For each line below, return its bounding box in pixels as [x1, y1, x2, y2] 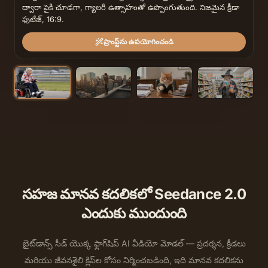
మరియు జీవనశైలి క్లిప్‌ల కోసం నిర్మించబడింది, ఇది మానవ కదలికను [25, 254, 243, 265]
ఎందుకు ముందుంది [81, 204, 187, 222]
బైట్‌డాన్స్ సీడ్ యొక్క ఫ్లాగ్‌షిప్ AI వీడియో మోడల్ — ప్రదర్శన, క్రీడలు [22, 237, 246, 248]
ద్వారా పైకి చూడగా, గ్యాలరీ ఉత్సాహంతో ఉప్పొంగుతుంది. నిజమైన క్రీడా [22, 2, 239, 12]
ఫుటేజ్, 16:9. [22, 14, 64, 24]
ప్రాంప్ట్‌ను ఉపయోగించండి [103, 36, 173, 46]
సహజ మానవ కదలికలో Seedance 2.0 [22, 185, 246, 203]
